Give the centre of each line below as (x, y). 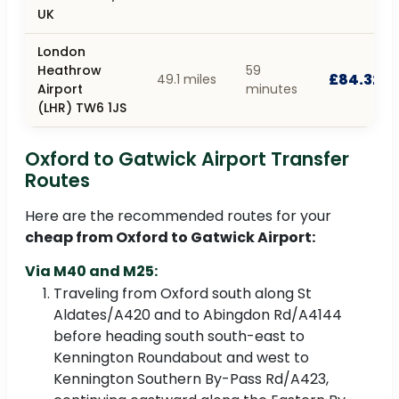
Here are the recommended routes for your (178, 216)
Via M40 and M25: (91, 271)
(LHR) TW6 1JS (82, 107)
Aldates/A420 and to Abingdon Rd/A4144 (198, 314)
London (61, 51)
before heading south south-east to (179, 336)
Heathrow (69, 70)
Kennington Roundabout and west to (181, 357)
